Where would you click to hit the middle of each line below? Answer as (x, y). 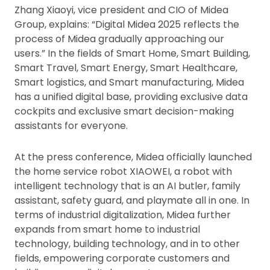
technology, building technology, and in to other (127, 244)
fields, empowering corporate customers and (122, 258)
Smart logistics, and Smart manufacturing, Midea (129, 82)
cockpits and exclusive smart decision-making (124, 111)
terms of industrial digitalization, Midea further (123, 215)
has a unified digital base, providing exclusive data (131, 97)
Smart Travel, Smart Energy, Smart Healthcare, (126, 68)
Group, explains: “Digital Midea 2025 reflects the (127, 24)
